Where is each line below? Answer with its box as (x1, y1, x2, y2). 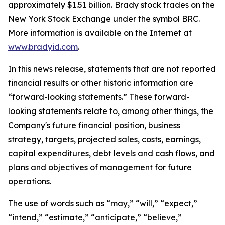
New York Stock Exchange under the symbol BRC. (8, 14, 200, 24)
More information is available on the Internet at (8, 28, 192, 38)
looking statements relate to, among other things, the (8, 106, 213, 116)
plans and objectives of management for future (8, 162, 192, 172)
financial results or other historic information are (8, 78, 193, 88)
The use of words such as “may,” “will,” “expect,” (8, 198, 197, 208)
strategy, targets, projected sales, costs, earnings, (8, 134, 201, 144)
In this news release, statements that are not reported (8, 64, 216, 74)
